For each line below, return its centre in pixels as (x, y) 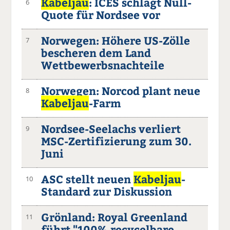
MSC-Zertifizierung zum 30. (117, 141)
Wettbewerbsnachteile (103, 65)
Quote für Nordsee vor (101, 14)
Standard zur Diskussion (107, 191)
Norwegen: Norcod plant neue (121, 90)
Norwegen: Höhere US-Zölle (116, 40)
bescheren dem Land (96, 52)
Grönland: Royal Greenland (114, 217)
